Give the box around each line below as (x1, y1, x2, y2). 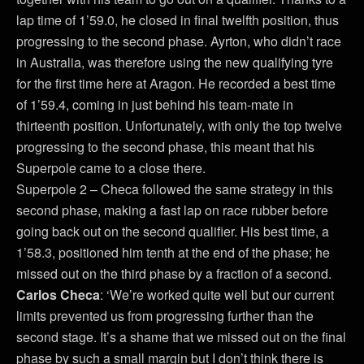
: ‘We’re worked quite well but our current (100, 285, 334, 304)
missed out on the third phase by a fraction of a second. (16, 264, 331, 283)
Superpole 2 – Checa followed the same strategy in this (16, 180, 333, 198)
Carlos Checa (16, 285, 100, 304)
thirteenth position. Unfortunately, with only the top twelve (16, 116, 342, 135)
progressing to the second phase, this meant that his (16, 137, 314, 156)
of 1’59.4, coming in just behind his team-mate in (16, 95, 293, 114)
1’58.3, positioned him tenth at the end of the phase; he (16, 243, 330, 262)
